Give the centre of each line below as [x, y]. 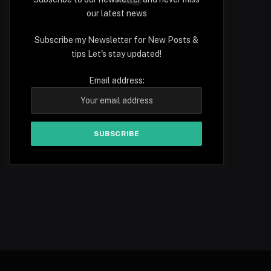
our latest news [116, 14]
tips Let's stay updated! [117, 54]
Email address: [116, 81]
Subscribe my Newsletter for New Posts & [117, 40]
